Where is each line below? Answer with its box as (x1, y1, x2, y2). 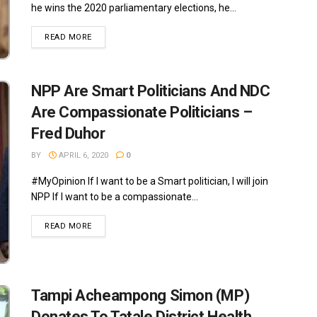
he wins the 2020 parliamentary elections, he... (31, 1, 236, 13)
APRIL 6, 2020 (57, 150, 108, 160)
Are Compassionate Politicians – (31, 103, 253, 121)
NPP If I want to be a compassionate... (31, 190, 198, 202)
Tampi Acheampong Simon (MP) (31, 287, 250, 305)
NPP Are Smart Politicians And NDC (31, 81, 270, 100)
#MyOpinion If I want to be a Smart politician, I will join (31, 175, 268, 187)
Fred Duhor (31, 124, 105, 142)
